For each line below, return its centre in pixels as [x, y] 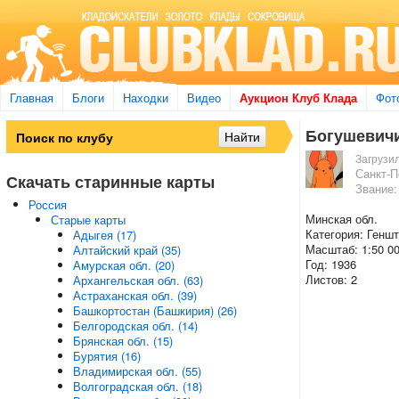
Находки [146, 98]
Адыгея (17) [104, 235]
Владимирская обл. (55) [137, 371]
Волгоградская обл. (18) [137, 386]
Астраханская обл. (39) [134, 295]
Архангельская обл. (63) [138, 280]
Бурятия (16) [106, 356]
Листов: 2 [331, 279]
